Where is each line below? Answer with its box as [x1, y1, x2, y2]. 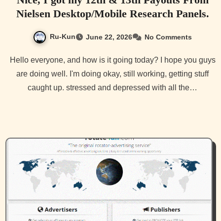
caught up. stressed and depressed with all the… [28, 83, 197, 92]
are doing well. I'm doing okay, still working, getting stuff [16, 69, 209, 78]
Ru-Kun [50, 33, 75, 41]
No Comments [145, 33, 192, 41]
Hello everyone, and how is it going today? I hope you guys [9, 55, 16, 64]
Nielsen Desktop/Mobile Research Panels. [16, 7, 209, 20]
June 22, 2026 [86, 33, 132, 41]
